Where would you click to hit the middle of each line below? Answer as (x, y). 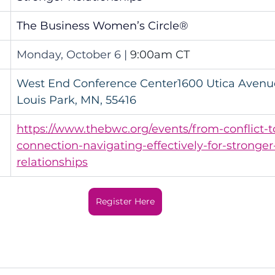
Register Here (125, 201)
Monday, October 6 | (73, 54)
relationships (52, 162)
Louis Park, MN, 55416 (76, 100)
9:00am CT (160, 54)
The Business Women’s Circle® (103, 25)
